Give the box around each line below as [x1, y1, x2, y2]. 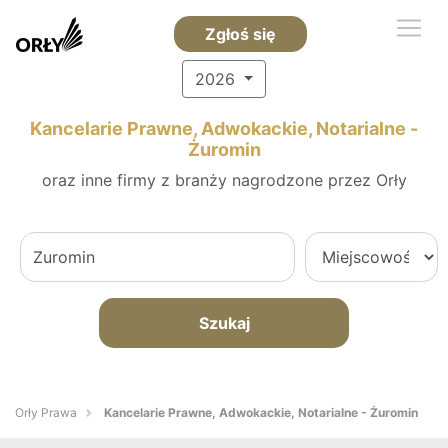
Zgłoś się [204, 24, 276, 44]
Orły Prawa [15, 405, 77, 420]
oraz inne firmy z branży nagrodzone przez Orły [41, 170, 407, 190]
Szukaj [198, 313, 250, 333]
